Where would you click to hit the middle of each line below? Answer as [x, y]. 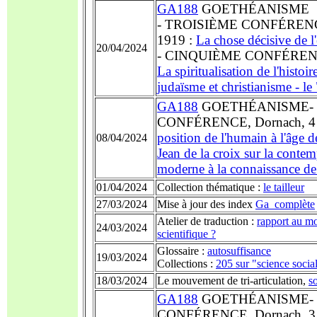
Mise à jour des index [206, 204]
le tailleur [284, 187]
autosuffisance [239, 251]
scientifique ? [186, 234]
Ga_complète [285, 204]
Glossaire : [182, 251]
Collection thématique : [210, 187]
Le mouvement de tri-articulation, [233, 281]
